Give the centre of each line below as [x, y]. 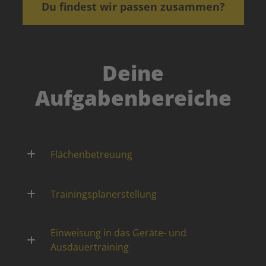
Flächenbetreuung [92, 154]
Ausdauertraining [90, 247]
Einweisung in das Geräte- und [119, 233]
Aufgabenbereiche [133, 98]
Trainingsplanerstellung [104, 194]
